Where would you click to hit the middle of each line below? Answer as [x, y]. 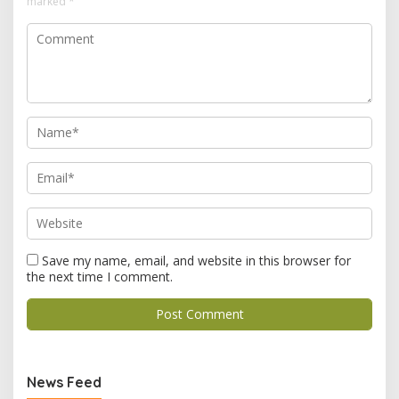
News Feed [64, 382]
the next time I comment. [100, 276]
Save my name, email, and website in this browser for [196, 260]
